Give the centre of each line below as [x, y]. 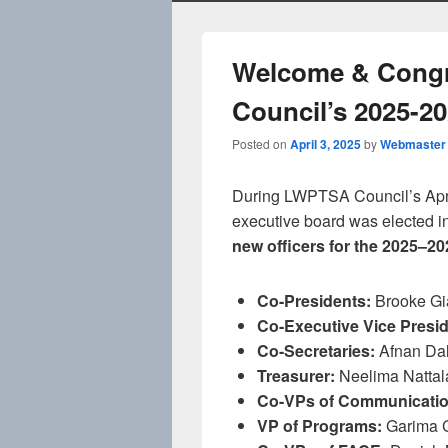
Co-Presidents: [314, 300]
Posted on [261, 143]
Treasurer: [296, 375]
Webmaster [413, 144]
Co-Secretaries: [316, 350]
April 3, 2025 [325, 144]
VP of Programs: [319, 425]
